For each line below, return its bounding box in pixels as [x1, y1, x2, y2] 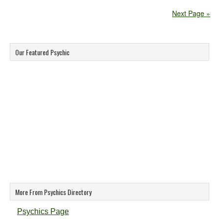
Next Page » [172, 8, 210, 18]
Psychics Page [17, 207, 69, 216]
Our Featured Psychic [15, 47, 69, 57]
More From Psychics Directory [15, 187, 91, 197]
